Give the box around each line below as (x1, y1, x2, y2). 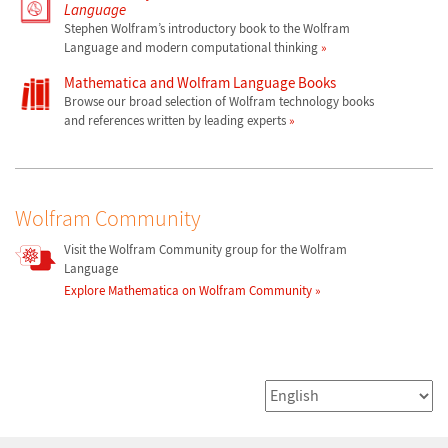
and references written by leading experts (64, 112, 286, 130)
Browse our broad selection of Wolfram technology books (64, 93, 374, 111)
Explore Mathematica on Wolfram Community (64, 282, 312, 300)
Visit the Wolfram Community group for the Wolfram (64, 240, 347, 258)
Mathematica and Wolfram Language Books (64, 74, 336, 93)
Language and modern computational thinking (64, 39, 318, 57)
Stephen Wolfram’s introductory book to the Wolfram (64, 20, 350, 38)
